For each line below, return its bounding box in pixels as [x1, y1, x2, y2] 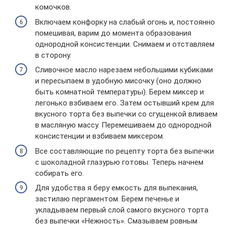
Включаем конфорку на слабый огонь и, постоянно [35, 17, 215, 27]
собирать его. [35, 168, 84, 178]
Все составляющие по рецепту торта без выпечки [35, 146, 214, 156]
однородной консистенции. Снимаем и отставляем [35, 39, 214, 49]
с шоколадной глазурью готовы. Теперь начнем [35, 157, 203, 167]
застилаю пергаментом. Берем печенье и [35, 194, 179, 203]
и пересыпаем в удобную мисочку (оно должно [35, 76, 201, 85]
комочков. [35, 3, 71, 12]
